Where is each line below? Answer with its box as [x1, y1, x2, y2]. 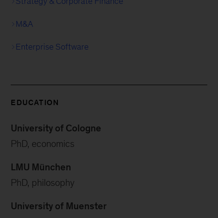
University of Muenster [11, 200, 107, 211]
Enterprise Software [16, 42, 89, 52]
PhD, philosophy [11, 177, 75, 188]
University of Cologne [11, 123, 102, 133]
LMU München [11, 162, 72, 172]
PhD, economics [11, 138, 75, 149]
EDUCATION [11, 98, 59, 107]
